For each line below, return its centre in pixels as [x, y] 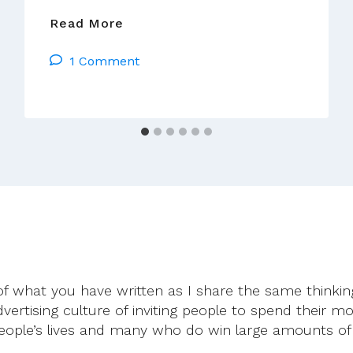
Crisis [141, 42]
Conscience [161, 81]
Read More [87, 23]
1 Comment [105, 61]
